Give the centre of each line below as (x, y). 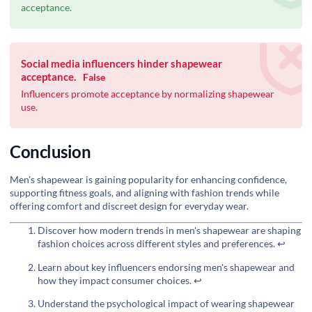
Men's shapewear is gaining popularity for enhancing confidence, (148, 179)
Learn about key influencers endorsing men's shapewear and (166, 267)
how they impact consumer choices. (116, 280)
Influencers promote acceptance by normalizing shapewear (148, 93)
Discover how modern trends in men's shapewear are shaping (169, 231)
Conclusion (50, 151)
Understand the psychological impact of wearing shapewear (166, 303)
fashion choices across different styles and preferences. (157, 244)
